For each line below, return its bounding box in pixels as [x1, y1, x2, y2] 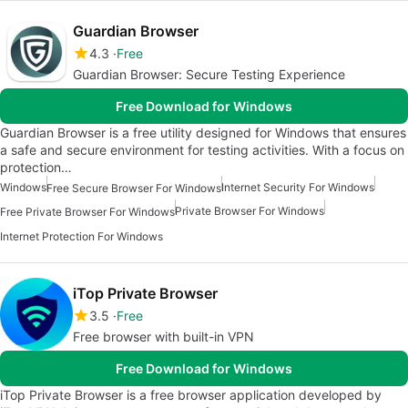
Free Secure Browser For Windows [46, 181, 221, 196]
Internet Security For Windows [221, 179, 374, 194]
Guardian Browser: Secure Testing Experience [73, 66, 345, 82]
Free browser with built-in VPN [73, 328, 254, 344]
